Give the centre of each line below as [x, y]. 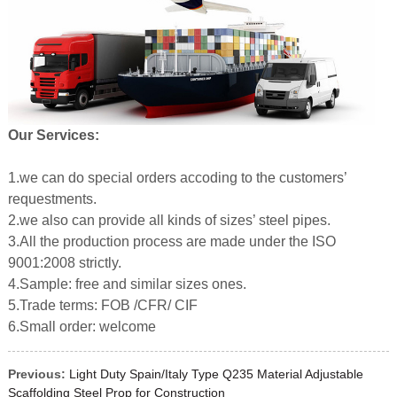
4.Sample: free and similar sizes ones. [127, 284]
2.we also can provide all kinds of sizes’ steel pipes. [169, 220]
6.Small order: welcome [82, 326]
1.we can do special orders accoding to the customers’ [177, 177]
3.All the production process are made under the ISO [171, 241]
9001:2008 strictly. [64, 262]
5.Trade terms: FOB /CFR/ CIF [102, 305]
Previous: [36, 374]
